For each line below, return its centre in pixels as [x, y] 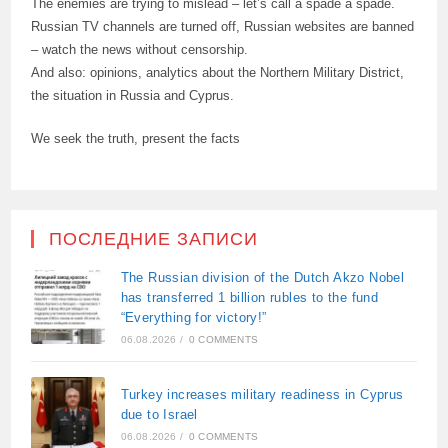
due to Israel [159, 414]
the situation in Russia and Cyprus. [133, 95]
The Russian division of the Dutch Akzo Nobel [262, 277]
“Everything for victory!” [193, 317]
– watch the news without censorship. [140, 49]
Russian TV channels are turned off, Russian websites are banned [223, 26]
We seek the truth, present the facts [136, 138]
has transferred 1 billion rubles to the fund [249, 297]
